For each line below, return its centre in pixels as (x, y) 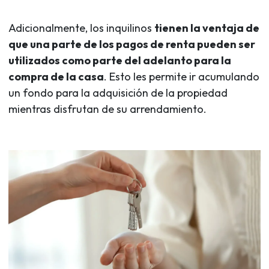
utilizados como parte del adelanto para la (120, 60)
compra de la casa (56, 76)
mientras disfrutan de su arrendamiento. (107, 109)
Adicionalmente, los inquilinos (81, 28)
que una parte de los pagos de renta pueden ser (132, 44)
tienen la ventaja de (207, 28)
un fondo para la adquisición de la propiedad (118, 92)
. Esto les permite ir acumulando (182, 76)
